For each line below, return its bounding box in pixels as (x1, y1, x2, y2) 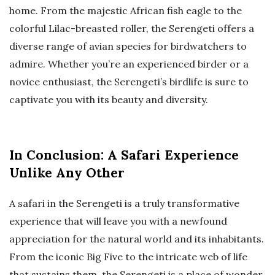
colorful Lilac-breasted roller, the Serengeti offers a (9, 22, 254, 35)
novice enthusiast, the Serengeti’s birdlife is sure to (9, 76, 249, 88)
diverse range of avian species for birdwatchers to (9, 40, 247, 53)
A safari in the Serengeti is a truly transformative (9, 197, 239, 210)
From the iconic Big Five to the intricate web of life (9, 250, 247, 263)
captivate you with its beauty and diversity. (9, 93, 208, 106)
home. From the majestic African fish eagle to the (9, 4, 242, 17)
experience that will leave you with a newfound (9, 215, 227, 228)
